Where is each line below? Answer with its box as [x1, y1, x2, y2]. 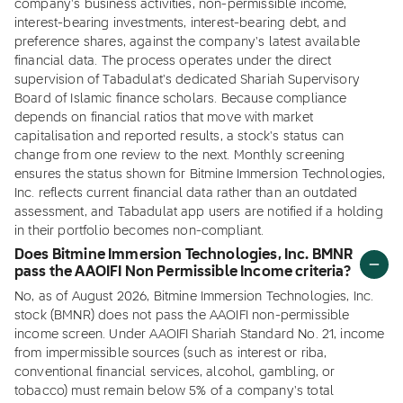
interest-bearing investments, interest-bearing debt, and [14, 17, 346, 30]
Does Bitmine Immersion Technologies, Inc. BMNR [14, 248, 354, 263]
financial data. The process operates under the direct [14, 55, 332, 67]
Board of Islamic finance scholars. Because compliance [14, 93, 347, 105]
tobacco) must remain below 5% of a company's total [14, 385, 335, 398]
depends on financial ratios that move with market [14, 112, 313, 124]
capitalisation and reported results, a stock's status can [14, 130, 345, 143]
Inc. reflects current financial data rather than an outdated [14, 187, 358, 200]
